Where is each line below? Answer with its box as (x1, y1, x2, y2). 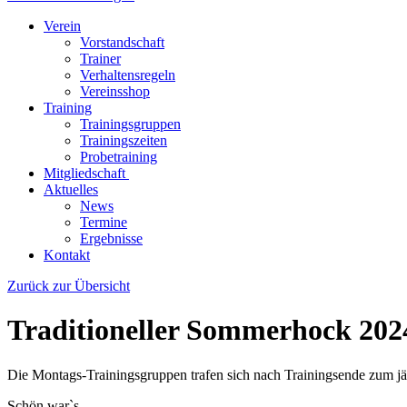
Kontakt (44, 247, 90, 263)
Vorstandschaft (80, 35, 164, 50)
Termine (80, 214, 127, 230)
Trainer (80, 51, 121, 66)
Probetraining (80, 149, 157, 164)
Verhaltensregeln (80, 67, 175, 83)
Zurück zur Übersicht (7, 278, 130, 293)
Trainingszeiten (80, 133, 167, 148)
